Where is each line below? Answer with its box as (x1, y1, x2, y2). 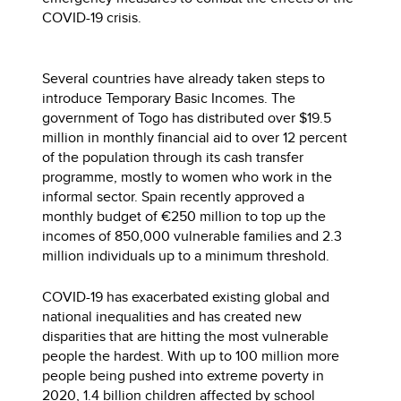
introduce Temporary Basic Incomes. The (42, 88, 296, 108)
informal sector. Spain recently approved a (42, 186, 305, 207)
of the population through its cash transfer (42, 147, 304, 167)
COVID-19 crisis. (42, 7, 142, 28)
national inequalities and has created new (42, 306, 303, 327)
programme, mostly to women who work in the (42, 166, 333, 187)
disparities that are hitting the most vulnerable (42, 326, 329, 346)
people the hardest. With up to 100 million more (42, 346, 340, 366)
